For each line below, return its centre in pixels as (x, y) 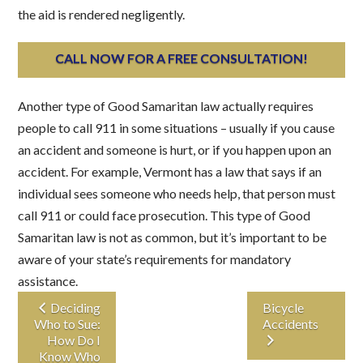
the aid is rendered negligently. (102, 15)
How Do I (74, 340)
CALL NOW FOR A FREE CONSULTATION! (181, 58)
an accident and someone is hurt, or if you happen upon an (175, 150)
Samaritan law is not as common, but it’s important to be (173, 237)
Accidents (290, 324)
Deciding (76, 308)
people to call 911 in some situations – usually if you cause (177, 128)
